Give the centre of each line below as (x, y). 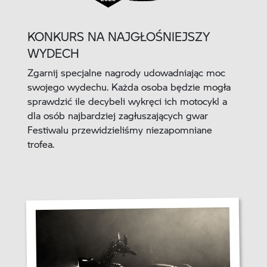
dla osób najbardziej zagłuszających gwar (117, 115)
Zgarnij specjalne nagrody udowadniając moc (126, 72)
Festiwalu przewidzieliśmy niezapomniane (119, 129)
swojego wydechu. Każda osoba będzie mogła (129, 86)
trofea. (41, 144)
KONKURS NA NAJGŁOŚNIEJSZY (118, 36)
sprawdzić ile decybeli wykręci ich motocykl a (127, 101)
